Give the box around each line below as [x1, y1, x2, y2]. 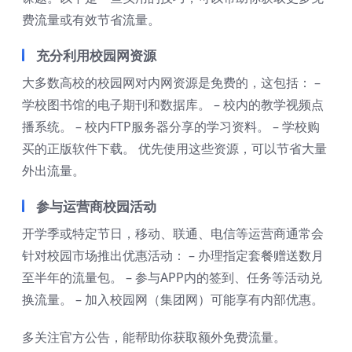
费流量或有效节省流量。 [22, 10, 160, 28]
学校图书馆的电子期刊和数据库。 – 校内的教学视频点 [22, 95, 324, 113]
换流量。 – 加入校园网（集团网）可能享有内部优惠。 [22, 290, 324, 308]
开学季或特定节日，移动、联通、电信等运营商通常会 [22, 224, 324, 242]
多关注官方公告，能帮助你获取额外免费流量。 [22, 328, 286, 346]
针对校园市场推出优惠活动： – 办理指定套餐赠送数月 [22, 246, 324, 264]
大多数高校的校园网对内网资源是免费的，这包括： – [22, 73, 321, 91]
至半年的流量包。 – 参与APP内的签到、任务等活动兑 [22, 268, 322, 286]
